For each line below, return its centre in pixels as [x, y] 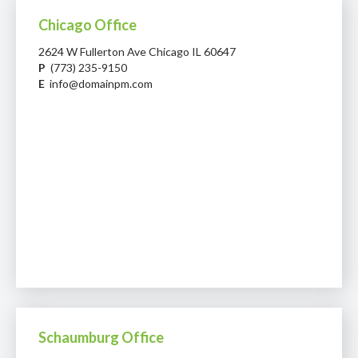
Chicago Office [88, 24]
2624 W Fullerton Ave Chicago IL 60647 [137, 51]
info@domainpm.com [99, 83]
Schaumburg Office [101, 337]
